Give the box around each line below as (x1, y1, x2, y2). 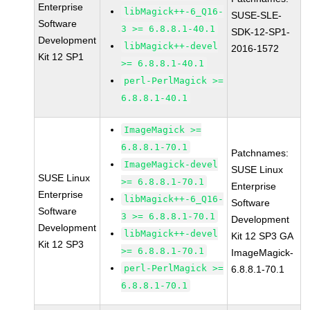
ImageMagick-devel (124, 159, 219, 170)
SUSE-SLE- (231, 10, 282, 21)
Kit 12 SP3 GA (231, 230, 294, 241)
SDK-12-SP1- (231, 26, 291, 37)
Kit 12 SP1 (38, 51, 84, 62)
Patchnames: (231, 147, 289, 158)
